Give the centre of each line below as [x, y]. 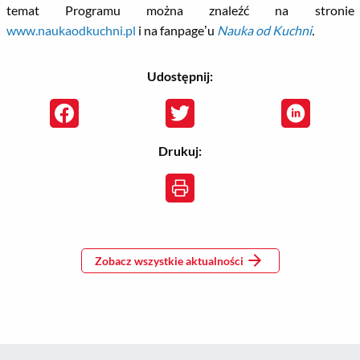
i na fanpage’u [176, 30]
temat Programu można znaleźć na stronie [180, 10]
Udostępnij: [180, 76]
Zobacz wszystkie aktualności [169, 260]
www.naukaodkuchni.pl [71, 30]
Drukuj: [180, 151]
